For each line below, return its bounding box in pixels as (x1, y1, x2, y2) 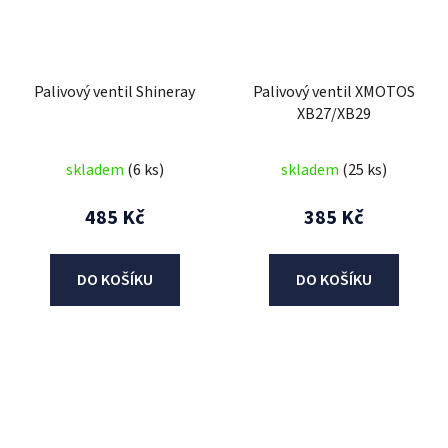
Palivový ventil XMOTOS (252, 81, 415, 104)
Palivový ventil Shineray (34, 81, 195, 104)
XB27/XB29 (296, 103, 371, 126)
